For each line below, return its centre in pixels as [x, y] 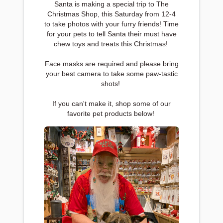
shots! [111, 84]
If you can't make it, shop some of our [111, 104]
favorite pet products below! [111, 113]
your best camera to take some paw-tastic [111, 74]
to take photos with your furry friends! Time [111, 24]
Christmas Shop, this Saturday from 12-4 [111, 14]
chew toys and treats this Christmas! [111, 44]
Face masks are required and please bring [111, 64]
